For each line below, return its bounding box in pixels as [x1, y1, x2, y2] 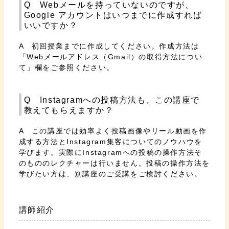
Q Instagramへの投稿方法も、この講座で [24, 96, 200, 104]
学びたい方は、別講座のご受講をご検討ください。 [18, 170, 202, 178]
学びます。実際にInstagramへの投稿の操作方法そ [18, 148, 202, 156]
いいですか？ [24, 21, 78, 30]
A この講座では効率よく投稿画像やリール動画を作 [18, 127, 208, 135]
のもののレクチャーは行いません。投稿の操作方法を [18, 159, 211, 167]
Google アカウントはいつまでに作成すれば [24, 11, 202, 19]
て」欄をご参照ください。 [18, 63, 114, 72]
